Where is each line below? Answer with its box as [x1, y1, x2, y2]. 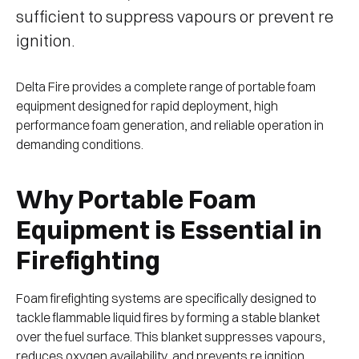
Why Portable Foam [16, 184, 256, 216]
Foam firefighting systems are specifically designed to [16, 290, 317, 307]
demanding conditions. [16, 136, 143, 153]
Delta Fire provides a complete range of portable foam [16, 79, 316, 95]
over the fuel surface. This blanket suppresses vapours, [16, 329, 325, 345]
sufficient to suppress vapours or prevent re [16, 6, 333, 27]
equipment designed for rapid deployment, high [16, 98, 278, 115]
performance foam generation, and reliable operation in [16, 117, 324, 134]
